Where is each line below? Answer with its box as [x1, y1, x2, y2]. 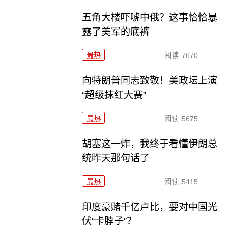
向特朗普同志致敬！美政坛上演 [82, 75, 218, 86]
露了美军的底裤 [82, 26, 150, 37]
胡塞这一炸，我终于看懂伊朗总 [82, 138, 218, 149]
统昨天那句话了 [82, 152, 150, 163]
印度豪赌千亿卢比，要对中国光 [82, 201, 218, 212]
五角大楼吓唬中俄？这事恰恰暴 [82, 12, 218, 23]
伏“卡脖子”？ [82, 215, 137, 226]
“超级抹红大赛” [82, 89, 147, 100]
